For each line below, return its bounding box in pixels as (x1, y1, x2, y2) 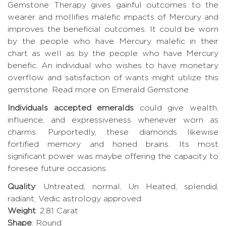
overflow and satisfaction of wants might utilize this (8, 73, 218, 82)
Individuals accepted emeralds (8, 103, 134, 112)
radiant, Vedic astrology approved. (8, 194, 143, 203)
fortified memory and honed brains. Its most (8, 140, 218, 149)
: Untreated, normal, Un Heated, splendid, (35, 182, 218, 191)
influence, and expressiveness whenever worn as (8, 116, 218, 125)
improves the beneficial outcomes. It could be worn (8, 25, 218, 34)
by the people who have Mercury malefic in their (8, 37, 218, 46)
